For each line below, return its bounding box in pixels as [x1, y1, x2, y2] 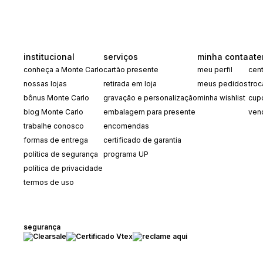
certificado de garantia [103, 135, 181, 144]
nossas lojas [23, 79, 67, 88]
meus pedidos [197, 79, 248, 88]
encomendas [103, 121, 149, 130]
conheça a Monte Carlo [23, 65, 103, 74]
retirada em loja [103, 79, 157, 88]
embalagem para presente [103, 107, 195, 116]
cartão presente [103, 65, 159, 74]
